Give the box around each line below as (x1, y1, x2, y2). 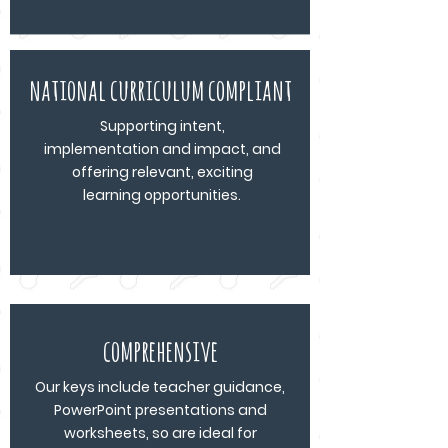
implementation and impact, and (43, 138, 281, 159)
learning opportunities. (83, 184, 241, 205)
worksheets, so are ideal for (63, 422, 257, 443)
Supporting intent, (99, 115, 225, 136)
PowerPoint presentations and (53, 399, 267, 420)
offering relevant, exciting (71, 161, 253, 182)
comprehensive (102, 331, 218, 369)
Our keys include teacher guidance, (35, 376, 285, 397)
